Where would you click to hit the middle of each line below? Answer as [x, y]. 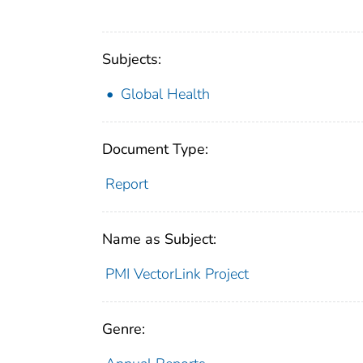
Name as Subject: [159, 239]
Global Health [165, 94]
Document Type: [155, 149]
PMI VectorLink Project [177, 274]
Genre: [124, 329]
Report [126, 184]
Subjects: [132, 60]
